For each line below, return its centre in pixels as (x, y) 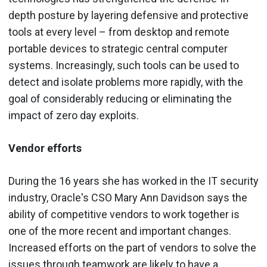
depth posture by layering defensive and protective (128, 15)
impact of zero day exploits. (74, 115)
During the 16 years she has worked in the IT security (133, 181)
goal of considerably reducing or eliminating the (120, 98)
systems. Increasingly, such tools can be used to (124, 65)
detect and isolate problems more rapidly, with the (126, 82)
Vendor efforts (45, 148)
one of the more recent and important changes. (120, 231)
